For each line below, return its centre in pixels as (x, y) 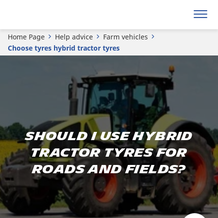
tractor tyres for (109, 153)
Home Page (26, 37)
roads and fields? (109, 169)
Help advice (74, 37)
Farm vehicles (126, 37)
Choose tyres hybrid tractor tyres (64, 48)
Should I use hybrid (109, 136)
